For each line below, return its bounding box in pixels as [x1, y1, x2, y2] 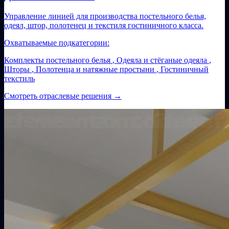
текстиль [4, 74, 35, 83]
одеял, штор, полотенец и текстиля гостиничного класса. [4, 21, 203, 30]
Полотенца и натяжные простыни [36, 65, 154, 74]
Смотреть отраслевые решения [4, 91, 113, 101]
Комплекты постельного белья [4, 56, 110, 65]
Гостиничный [161, 65, 209, 74]
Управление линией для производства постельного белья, [4, 12, 206, 21]
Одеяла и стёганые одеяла [117, 56, 207, 65]
